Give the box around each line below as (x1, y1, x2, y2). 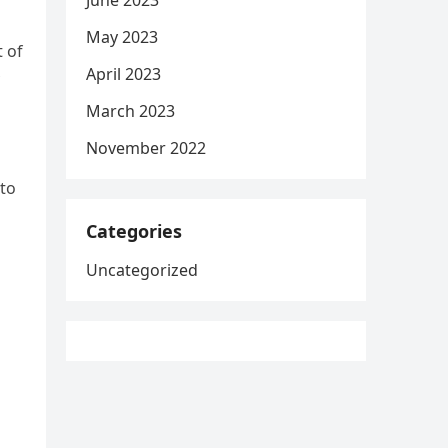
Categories (86, 219, 182, 243)
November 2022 (86, 137, 206, 159)
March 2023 (86, 100, 175, 122)
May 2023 (86, 26, 158, 48)
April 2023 (86, 63, 161, 85)
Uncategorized (86, 259, 198, 281)
